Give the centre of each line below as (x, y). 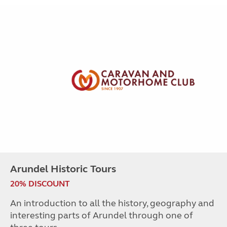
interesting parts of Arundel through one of (102, 216)
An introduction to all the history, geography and (112, 203)
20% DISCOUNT (40, 184)
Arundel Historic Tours (63, 169)
